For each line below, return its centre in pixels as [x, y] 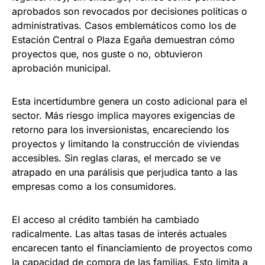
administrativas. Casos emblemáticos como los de [124, 26]
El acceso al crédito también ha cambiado [106, 220]
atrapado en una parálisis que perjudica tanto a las [125, 172]
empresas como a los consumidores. [94, 187]
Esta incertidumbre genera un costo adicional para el [130, 101]
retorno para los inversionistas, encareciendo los [120, 130]
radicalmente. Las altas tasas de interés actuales [119, 234]
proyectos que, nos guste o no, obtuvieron [107, 54]
